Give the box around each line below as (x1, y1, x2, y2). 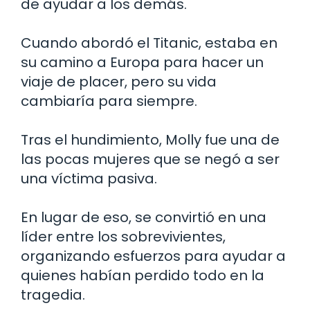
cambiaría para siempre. (21, 91, 197, 111)
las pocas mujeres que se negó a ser (21, 149, 280, 169)
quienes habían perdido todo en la (21, 265, 264, 285)
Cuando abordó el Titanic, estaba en (21, 33, 277, 53)
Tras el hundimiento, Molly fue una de (21, 129, 280, 149)
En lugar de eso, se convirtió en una (21, 207, 266, 227)
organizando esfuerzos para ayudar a (21, 246, 286, 266)
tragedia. (21, 284, 85, 304)
